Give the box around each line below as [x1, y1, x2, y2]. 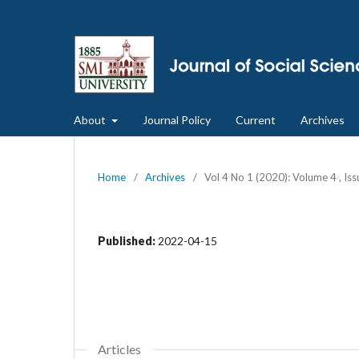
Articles [98, 341, 141, 357]
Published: [98, 233, 158, 248]
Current [235, 112, 276, 127]
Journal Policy [142, 112, 211, 127]
